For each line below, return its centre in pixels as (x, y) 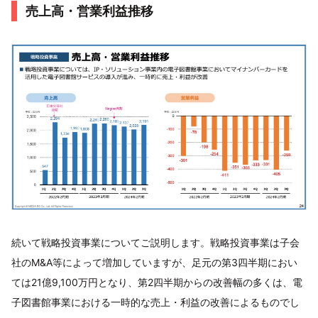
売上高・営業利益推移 (89, 11)
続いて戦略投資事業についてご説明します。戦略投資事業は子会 (155, 243)
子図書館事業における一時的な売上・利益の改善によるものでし (155, 302)
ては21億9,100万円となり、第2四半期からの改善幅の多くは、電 (157, 283)
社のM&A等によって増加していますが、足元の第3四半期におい (154, 263)
